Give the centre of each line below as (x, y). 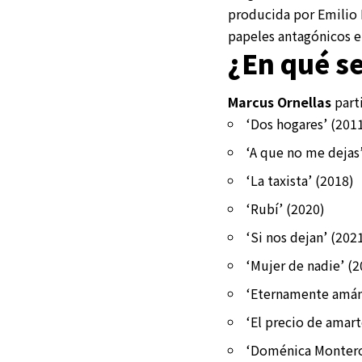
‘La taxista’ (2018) (300, 180)
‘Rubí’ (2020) (286, 208)
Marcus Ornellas (280, 101)
